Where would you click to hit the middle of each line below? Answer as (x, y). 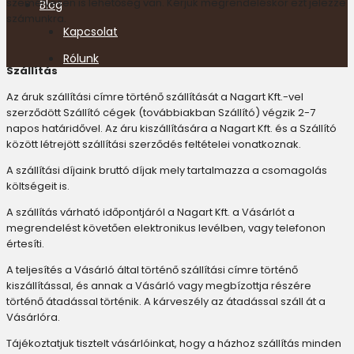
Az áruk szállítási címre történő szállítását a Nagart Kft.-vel (155, 97)
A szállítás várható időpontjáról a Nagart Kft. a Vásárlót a (151, 212)
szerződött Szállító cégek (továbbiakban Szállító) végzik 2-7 (161, 113)
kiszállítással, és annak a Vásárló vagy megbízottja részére (159, 286)
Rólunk (81, 58)
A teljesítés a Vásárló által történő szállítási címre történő (152, 270)
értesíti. (25, 244)
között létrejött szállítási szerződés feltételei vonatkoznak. (154, 144)
